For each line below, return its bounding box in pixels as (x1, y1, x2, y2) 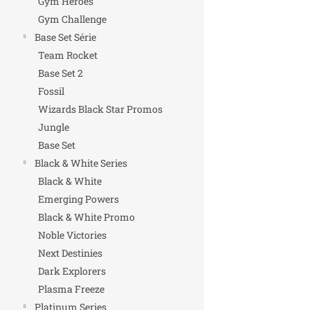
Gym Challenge (38, 12, 107, 26)
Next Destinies (38, 246, 102, 259)
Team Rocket (38, 48, 98, 62)
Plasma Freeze (38, 282, 104, 295)
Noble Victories (38, 228, 107, 241)
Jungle (38, 120, 69, 134)
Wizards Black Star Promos (38, 102, 163, 116)
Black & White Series (35, 156, 127, 170)
